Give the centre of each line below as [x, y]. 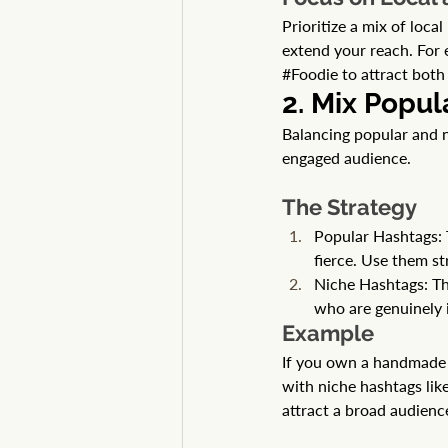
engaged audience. [346, 157]
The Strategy [349, 207]
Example [328, 333]
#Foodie [310, 73]
